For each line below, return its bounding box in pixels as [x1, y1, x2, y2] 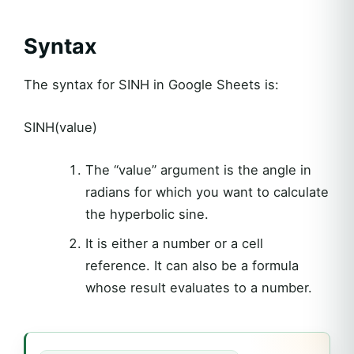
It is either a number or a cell [85, 235, 263, 251]
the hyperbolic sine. [85, 205, 209, 222]
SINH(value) [24, 119, 97, 135]
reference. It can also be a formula [85, 257, 299, 273]
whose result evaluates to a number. [85, 279, 312, 296]
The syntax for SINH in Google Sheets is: [24, 76, 279, 92]
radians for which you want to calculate [85, 183, 329, 200]
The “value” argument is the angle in [85, 161, 311, 178]
